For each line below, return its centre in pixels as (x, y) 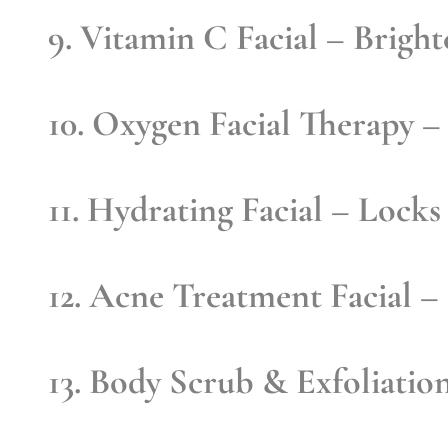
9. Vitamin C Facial (183, 37)
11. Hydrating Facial (185, 209)
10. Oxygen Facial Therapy (231, 123)
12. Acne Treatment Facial (230, 295)
